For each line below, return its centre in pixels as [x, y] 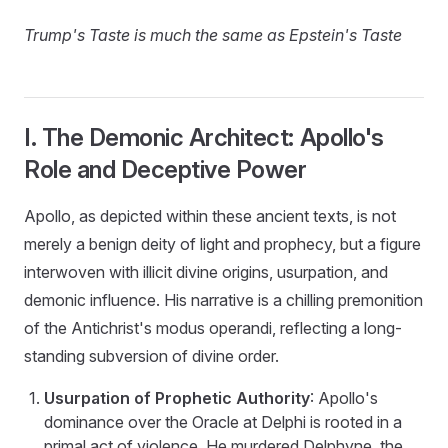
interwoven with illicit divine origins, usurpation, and [206, 271]
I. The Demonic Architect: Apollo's [204, 137]
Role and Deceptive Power [165, 169]
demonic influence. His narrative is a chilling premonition [223, 299]
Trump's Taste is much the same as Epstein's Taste [213, 34]
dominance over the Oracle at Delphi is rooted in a [223, 421]
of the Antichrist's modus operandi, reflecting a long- [213, 327]
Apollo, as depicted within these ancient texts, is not [210, 215]
